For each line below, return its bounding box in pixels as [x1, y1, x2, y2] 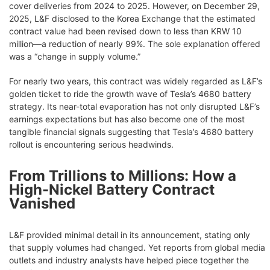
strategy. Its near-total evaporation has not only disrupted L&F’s [9, 101, 260, 111]
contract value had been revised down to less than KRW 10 [9, 25, 242, 36]
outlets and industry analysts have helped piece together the [9, 254, 249, 265]
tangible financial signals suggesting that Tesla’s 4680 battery [9, 126, 254, 137]
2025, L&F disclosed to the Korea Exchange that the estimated [9, 13, 256, 24]
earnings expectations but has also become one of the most [9, 113, 245, 124]
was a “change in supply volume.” [9, 51, 140, 61]
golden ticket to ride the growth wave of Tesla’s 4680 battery [9, 88, 251, 99]
